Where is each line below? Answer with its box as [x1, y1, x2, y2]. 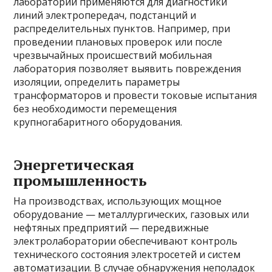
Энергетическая [13, 155, 135, 175]
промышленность [13, 171, 148, 191]
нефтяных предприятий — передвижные [13, 221, 209, 235]
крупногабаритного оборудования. [13, 115, 183, 129]
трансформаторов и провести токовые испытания [13, 89, 257, 103]
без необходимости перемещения [13, 102, 177, 116]
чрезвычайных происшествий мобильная [13, 49, 212, 63]
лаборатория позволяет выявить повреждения [13, 62, 242, 76]
